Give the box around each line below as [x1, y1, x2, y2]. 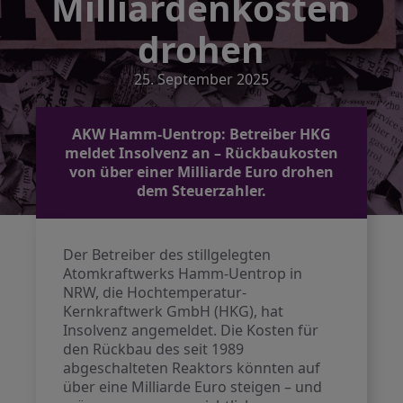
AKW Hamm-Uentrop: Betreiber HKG [72, 124, 331, 144]
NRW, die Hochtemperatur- [63, 282, 247, 302]
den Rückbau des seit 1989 [63, 339, 245, 359]
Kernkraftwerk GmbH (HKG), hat [63, 301, 284, 321]
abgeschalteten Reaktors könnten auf [63, 358, 321, 378]
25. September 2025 [134, 69, 269, 89]
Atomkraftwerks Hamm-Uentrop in [63, 264, 303, 283]
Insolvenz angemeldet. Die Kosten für [63, 320, 319, 340]
